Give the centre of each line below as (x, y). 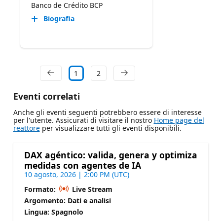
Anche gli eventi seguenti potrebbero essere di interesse (107, 112)
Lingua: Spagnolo (54, 212)
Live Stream (91, 189)
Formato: (41, 189)
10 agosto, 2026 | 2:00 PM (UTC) (76, 175)
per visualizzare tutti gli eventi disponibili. (110, 128)
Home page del (179, 120)
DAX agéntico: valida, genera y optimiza (110, 155)
